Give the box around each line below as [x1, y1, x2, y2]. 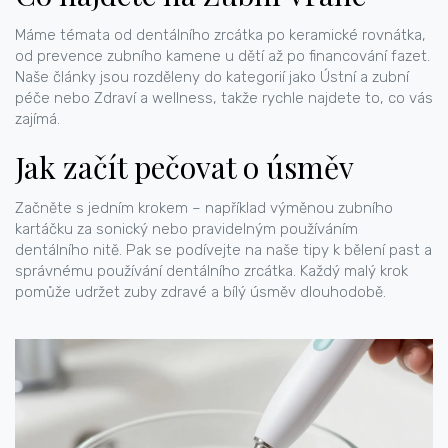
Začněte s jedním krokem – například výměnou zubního [15, 199, 393, 217]
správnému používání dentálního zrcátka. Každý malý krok [15, 262, 408, 280]
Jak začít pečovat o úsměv [15, 147, 354, 187]
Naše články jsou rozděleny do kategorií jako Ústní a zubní [15, 68, 409, 86]
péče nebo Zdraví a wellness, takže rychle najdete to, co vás [15, 89, 433, 107]
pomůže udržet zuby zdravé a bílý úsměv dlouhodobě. [15, 283, 386, 301]
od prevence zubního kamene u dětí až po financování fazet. [15, 47, 430, 65]
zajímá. [15, 110, 60, 128]
